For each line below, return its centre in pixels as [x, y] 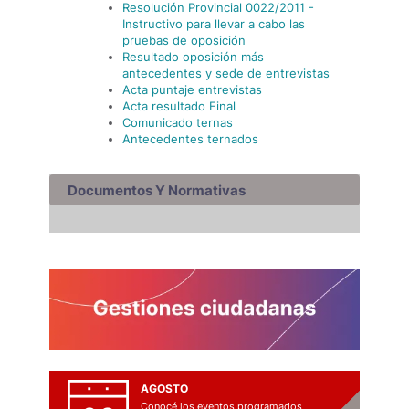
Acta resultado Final [179, 106]
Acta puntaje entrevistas [192, 89]
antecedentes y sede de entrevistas [226, 73]
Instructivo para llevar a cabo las [214, 24]
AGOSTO [164, 388]
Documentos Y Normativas [157, 190]
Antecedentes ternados [190, 139]
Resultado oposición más [193, 57]
